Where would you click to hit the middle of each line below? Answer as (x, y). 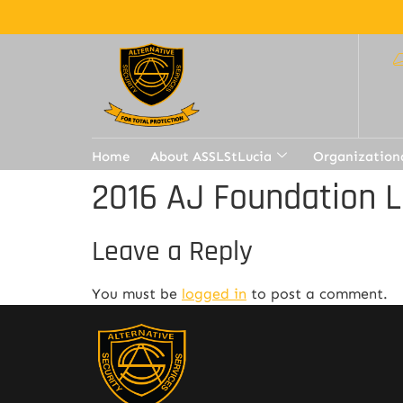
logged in (214, 293)
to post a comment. (317, 293)
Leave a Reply (172, 251)
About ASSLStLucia (211, 156)
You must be (137, 293)
